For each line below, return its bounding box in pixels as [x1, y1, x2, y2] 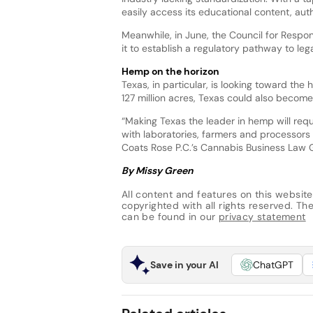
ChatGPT [252, 258, 293, 271]
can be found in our [121, 210, 219, 224]
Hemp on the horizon [121, 64, 219, 78]
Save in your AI [150, 258, 219, 271]
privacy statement [218, 210, 306, 224]
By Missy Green [121, 163, 194, 177]
